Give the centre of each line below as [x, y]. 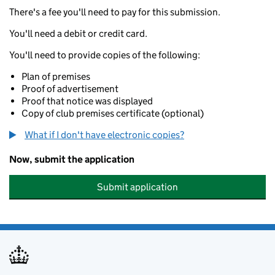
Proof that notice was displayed [87, 101]
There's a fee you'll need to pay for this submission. [115, 12]
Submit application [137, 187]
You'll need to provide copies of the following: [105, 55]
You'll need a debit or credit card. [78, 33]
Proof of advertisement [70, 89]
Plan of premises [56, 76]
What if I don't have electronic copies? [104, 135]
